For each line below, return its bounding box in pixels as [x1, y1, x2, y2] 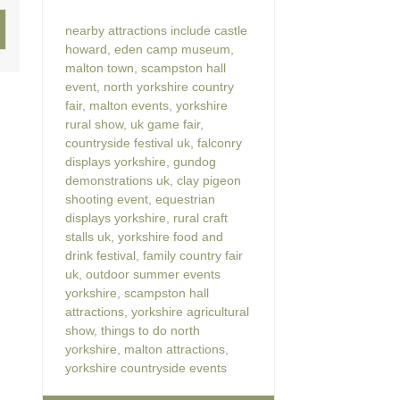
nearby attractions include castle [65, 22, 247, 37]
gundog [173, 154, 216, 169]
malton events [89, 97, 169, 112]
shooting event [65, 191, 148, 206]
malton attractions [124, 341, 225, 356]
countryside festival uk [65, 135, 190, 150]
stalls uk [65, 229, 111, 244]
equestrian [155, 191, 215, 206]
